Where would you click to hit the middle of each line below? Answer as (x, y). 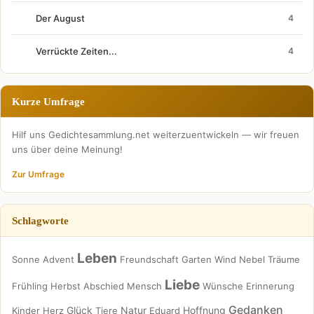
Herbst (66, 286)
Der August (60, 18)
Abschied (104, 286)
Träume (284, 259)
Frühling (30, 286)
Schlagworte (40, 220)
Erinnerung (270, 286)
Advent (59, 259)
